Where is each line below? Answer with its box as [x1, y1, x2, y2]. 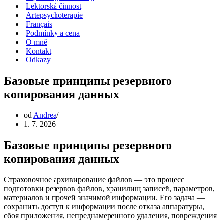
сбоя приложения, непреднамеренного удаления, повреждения [4, 211, 217, 220]
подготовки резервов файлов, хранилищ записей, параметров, [4, 184, 215, 193]
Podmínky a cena [26, 29, 80, 37]
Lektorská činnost [26, 2, 81, 10]
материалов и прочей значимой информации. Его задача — [4, 193, 205, 202]
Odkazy [26, 55, 51, 64]
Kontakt [26, 47, 51, 55]
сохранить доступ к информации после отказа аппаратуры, [4, 202, 204, 211]
